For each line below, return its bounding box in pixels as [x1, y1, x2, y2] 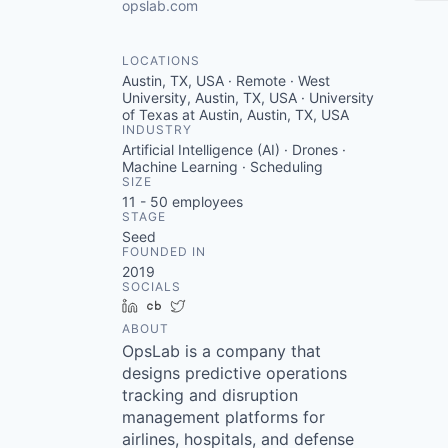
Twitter [193, 297, 238, 314]
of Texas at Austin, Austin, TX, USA [122, 106, 349, 123]
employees [168, 193, 243, 210]
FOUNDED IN [122, 244, 206, 259]
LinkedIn [145, 297, 201, 314]
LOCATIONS [122, 53, 200, 68]
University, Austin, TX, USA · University [122, 89, 374, 106]
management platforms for [122, 407, 325, 427]
